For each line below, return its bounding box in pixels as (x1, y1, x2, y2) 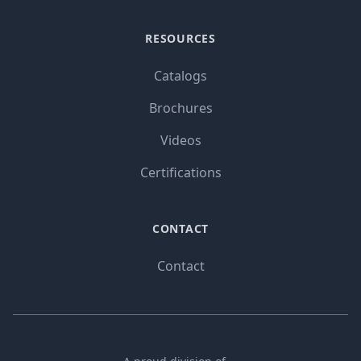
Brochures (148, 98, 213, 117)
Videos (160, 131, 201, 149)
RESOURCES (145, 30, 216, 46)
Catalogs (154, 66, 207, 85)
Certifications (139, 163, 222, 181)
